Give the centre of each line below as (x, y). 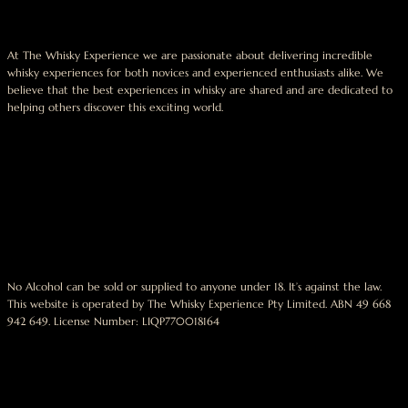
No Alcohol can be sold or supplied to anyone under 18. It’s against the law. (194, 287)
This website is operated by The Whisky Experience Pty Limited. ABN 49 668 (199, 304)
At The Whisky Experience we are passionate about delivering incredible (189, 55)
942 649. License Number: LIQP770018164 (113, 321)
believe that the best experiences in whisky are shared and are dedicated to (199, 89)
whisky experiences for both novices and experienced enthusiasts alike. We (195, 72)
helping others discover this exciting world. (115, 107)
